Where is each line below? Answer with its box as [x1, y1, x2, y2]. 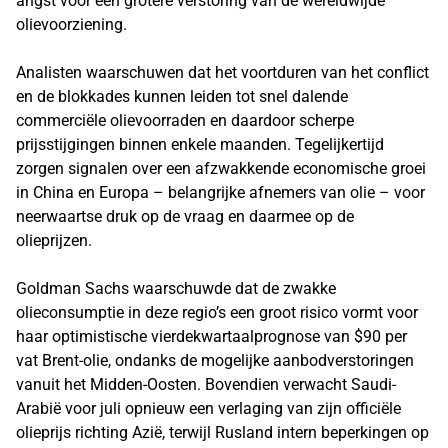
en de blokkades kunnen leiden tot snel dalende [16, 87, 348, 106]
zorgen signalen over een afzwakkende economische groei [16, 159, 426, 178]
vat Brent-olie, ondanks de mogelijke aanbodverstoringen [16, 351, 414, 370]
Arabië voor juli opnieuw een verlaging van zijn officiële [16, 399, 401, 418]
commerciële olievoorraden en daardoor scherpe [16, 111, 354, 130]
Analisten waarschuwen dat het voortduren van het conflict [16, 63, 429, 82]
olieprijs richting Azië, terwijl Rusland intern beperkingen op [16, 423, 429, 442]
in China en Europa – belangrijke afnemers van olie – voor [16, 183, 425, 202]
